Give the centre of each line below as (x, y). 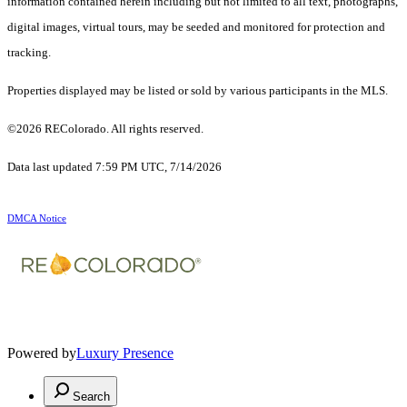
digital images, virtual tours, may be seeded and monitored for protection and (196, 27)
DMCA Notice (37, 219)
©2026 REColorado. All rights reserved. (107, 129)
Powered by (42, 353)
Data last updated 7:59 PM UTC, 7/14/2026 (114, 167)
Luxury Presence (125, 353)
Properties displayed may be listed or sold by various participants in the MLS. (198, 91)
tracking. (29, 53)
